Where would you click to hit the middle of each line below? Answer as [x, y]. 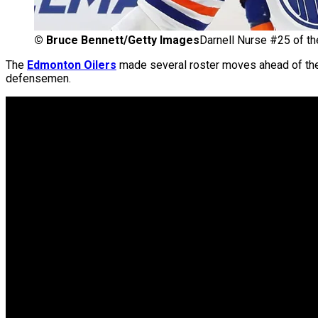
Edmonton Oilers [72, 65]
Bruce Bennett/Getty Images [123, 40]
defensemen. [38, 79]
